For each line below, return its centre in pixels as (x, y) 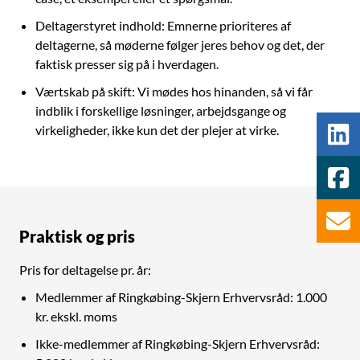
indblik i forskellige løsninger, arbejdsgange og (161, 110)
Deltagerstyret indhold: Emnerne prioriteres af (163, 25)
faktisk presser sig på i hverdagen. (127, 64)
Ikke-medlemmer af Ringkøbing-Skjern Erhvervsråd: (178, 344)
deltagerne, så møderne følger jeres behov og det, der (180, 45)
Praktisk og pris (77, 236)
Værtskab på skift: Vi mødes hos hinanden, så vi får (174, 91)
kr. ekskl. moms (76, 316)
